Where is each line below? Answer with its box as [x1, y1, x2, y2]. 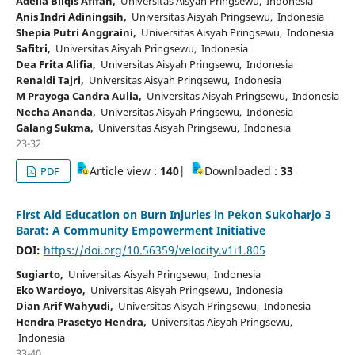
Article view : [90, 162, 161, 178]
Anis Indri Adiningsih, [15, 9, 127, 24]
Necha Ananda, [15, 104, 96, 119]
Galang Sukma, [15, 120, 94, 135]
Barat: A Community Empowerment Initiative [15, 222, 265, 238]
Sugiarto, [15, 266, 63, 281]
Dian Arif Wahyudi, [15, 298, 113, 313]
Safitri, [15, 40, 51, 55]
